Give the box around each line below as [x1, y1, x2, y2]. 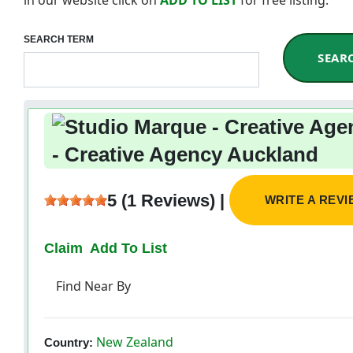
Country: [44, 335, 93, 349]
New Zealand [93, 333, 173, 351]
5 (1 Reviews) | [107, 191, 229, 211]
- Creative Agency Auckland [52, 143, 318, 167]
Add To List [90, 240, 167, 256]
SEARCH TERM [24, 33, 94, 45]
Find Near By [56, 277, 131, 295]
